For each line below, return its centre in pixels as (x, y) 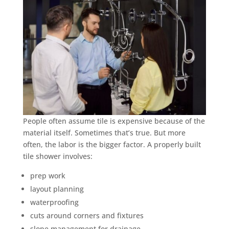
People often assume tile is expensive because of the (114, 121)
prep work (48, 175)
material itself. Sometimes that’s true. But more (104, 132)
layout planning (57, 189)
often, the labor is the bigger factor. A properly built (112, 144)
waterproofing (54, 202)
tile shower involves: (58, 156)
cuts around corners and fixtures (87, 215)
